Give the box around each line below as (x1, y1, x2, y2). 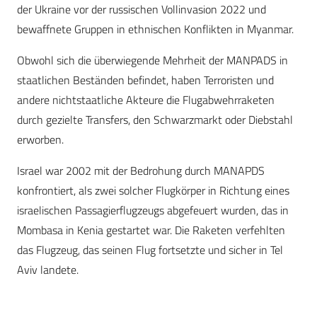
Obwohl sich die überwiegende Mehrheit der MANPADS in (17, 52, 288, 69)
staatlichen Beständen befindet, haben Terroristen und (17, 71, 274, 89)
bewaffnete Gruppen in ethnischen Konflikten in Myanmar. (17, 21, 294, 38)
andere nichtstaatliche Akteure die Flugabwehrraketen (17, 91, 275, 109)
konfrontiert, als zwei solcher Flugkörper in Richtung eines (17, 182, 289, 200)
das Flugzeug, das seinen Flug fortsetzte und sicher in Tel (17, 241, 283, 259)
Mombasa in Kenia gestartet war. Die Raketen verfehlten (17, 221, 285, 239)
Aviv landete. (17, 261, 79, 279)
